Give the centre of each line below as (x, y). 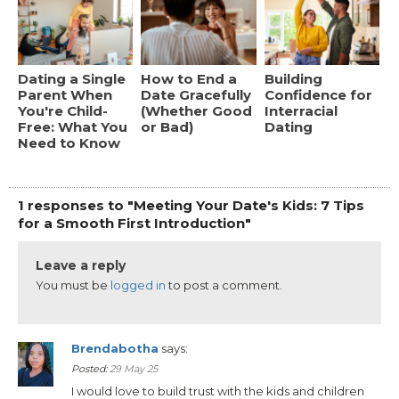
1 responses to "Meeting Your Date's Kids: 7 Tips (191, 206)
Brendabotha (115, 349)
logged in (138, 285)
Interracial (301, 111)
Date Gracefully (196, 95)
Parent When (65, 95)
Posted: (90, 369)
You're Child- (63, 111)
